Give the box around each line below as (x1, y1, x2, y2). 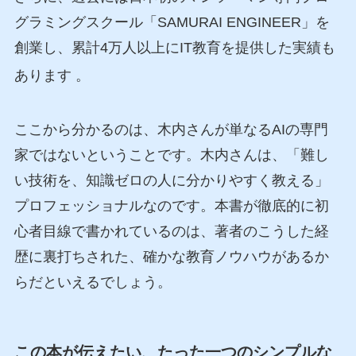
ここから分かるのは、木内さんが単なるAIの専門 (14, 121, 328, 137)
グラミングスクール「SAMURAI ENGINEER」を (14, 14, 330, 30)
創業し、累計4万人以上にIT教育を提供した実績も (14, 39, 335, 56)
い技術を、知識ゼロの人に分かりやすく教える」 (14, 172, 329, 188)
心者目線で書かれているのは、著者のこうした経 (14, 222, 329, 239)
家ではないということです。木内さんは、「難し (14, 146, 329, 163)
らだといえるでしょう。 (14, 273, 172, 290)
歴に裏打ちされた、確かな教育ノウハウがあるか (14, 248, 329, 265)
